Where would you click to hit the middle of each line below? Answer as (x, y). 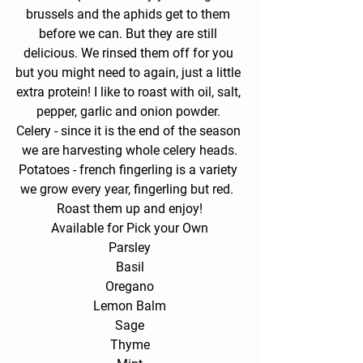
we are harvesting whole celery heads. (130, 150)
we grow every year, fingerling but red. (130, 189)
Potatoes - (49, 169)
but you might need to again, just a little (130, 72)
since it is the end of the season (152, 130)
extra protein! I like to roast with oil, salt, (130, 92)
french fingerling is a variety (160, 169)
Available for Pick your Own (130, 228)
